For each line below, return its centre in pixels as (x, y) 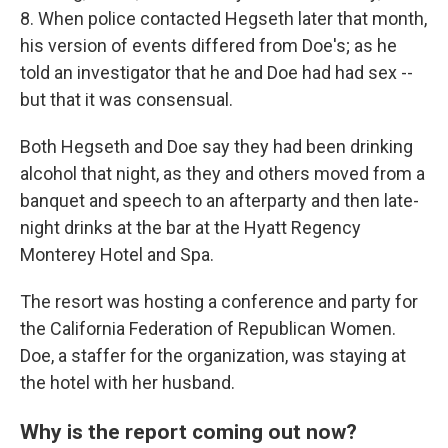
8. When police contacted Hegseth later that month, (223, 18)
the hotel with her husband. (127, 382)
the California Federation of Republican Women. (208, 328)
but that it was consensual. (126, 99)
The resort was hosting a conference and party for (219, 301)
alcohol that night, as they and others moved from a (222, 173)
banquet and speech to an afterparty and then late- (219, 200)
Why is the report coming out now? (188, 431)
